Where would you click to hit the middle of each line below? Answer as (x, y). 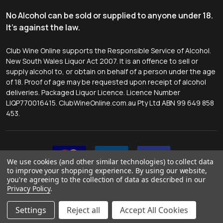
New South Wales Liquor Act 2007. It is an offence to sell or (102, 61)
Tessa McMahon (72, 209)
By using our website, (171, 170)
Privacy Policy (29, 188)
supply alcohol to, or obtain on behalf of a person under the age (111, 72)
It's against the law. (43, 28)
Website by (25, 209)
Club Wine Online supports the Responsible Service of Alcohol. (109, 51)
